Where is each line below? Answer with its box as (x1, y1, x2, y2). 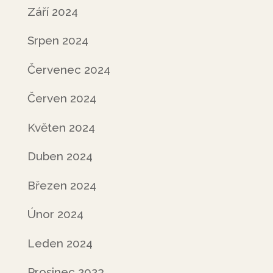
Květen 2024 (27, 120, 95, 134)
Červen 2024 (27, 91, 96, 105)
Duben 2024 (27, 149, 93, 163)
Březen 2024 (27, 178, 96, 192)
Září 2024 (27, 4, 78, 18)
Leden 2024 (27, 236, 93, 250)
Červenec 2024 (27, 62, 110, 76)
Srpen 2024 (27, 34, 88, 47)
